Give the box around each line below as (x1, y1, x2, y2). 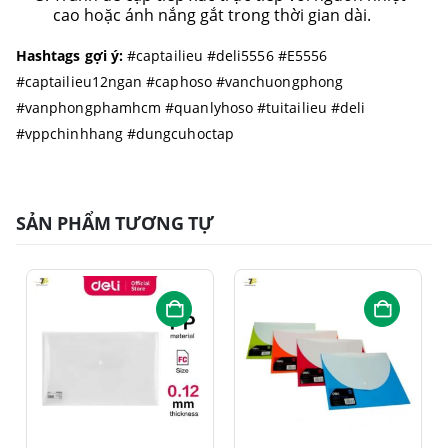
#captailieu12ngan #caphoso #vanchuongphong (16, 71, 343, 91)
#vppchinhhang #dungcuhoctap (16, 123, 234, 143)
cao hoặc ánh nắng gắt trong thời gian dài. (52, 3, 371, 26)
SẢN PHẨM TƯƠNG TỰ (16, 209, 214, 235)
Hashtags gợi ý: (16, 45, 124, 65)
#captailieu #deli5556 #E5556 (123, 45, 328, 65)
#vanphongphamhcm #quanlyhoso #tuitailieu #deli (16, 97, 366, 117)
